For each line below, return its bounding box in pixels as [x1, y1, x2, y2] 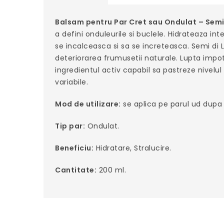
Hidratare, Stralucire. [93, 143, 171, 153]
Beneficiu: [55, 143, 94, 153]
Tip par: [55, 121, 85, 131]
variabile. [55, 77, 88, 87]
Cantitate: [55, 165, 97, 175]
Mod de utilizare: [55, 99, 121, 109]
